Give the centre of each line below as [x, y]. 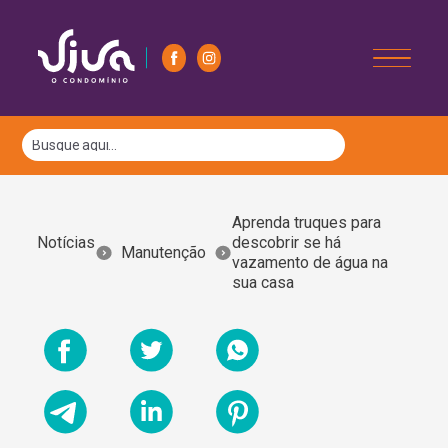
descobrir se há [286, 243]
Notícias [66, 243]
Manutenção [164, 253]
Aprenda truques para [306, 223]
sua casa [263, 283]
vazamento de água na [310, 263]
